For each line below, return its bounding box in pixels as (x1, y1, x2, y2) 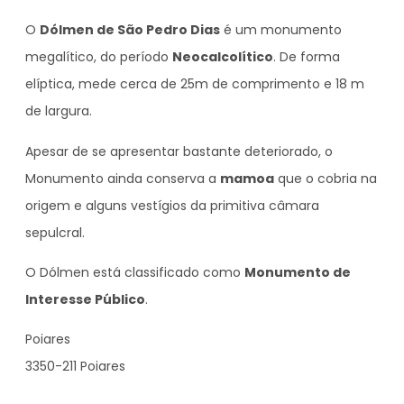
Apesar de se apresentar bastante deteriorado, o (25, 142, 333, 161)
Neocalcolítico (172, 48, 273, 67)
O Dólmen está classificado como (25, 263, 244, 282)
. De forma (273, 48, 340, 67)
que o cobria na (274, 169, 377, 188)
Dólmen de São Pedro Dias (40, 21, 220, 40)
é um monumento (220, 21, 342, 40)
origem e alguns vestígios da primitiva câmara (25, 196, 319, 215)
